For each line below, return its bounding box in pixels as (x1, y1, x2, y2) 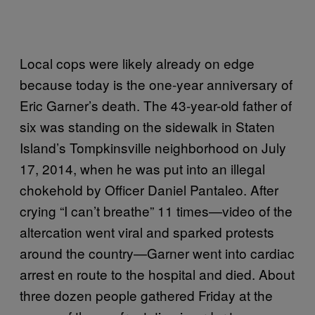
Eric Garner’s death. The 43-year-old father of (20, 95, 292, 115)
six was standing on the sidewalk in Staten (20, 116, 275, 136)
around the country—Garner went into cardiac (20, 243, 295, 262)
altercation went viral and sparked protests (20, 221, 274, 241)
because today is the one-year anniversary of (20, 74, 292, 94)
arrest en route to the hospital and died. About (20, 264, 295, 283)
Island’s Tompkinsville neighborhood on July (20, 137, 286, 157)
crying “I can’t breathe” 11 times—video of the (20, 200, 292, 220)
